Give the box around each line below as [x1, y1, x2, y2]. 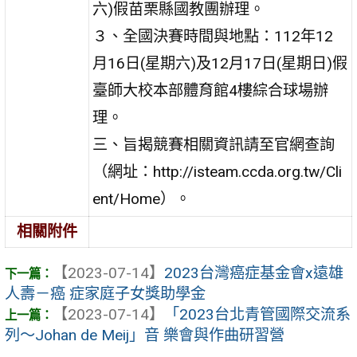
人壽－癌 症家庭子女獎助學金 [5, 284, 206, 304]
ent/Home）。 [92, 189, 191, 208]
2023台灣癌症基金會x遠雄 [164, 264, 343, 283]
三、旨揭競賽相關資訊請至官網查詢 [92, 135, 335, 154]
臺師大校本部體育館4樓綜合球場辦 [92, 80, 329, 100]
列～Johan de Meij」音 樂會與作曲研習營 [5, 326, 284, 345]
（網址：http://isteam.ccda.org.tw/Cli [92, 162, 343, 181]
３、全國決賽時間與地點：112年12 [92, 26, 334, 45]
